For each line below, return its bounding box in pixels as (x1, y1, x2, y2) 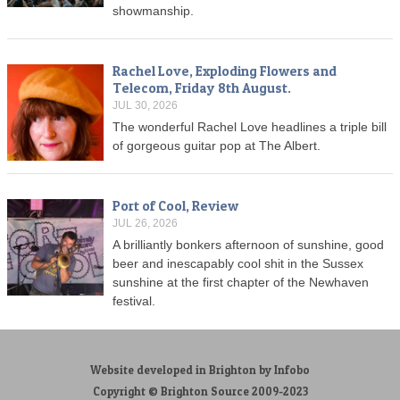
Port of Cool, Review (112, 197, 238, 215)
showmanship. (112, 4, 194, 19)
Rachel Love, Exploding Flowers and (112, 62, 337, 80)
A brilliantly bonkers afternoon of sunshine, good (112, 237, 384, 253)
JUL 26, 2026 (112, 217, 178, 230)
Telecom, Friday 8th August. (112, 79, 291, 97)
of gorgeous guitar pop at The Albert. (112, 138, 321, 154)
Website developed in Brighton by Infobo (90, 363, 310, 378)
